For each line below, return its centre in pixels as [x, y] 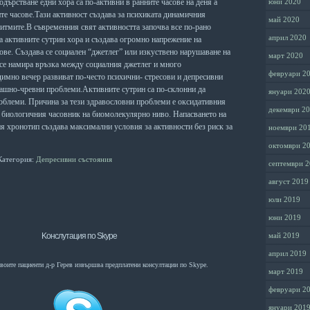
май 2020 [284, 20]
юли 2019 [284, 200]
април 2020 [288, 38]
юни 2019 [285, 218]
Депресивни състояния [74, 159]
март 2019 [286, 272]
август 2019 [289, 182]
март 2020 [286, 56]
